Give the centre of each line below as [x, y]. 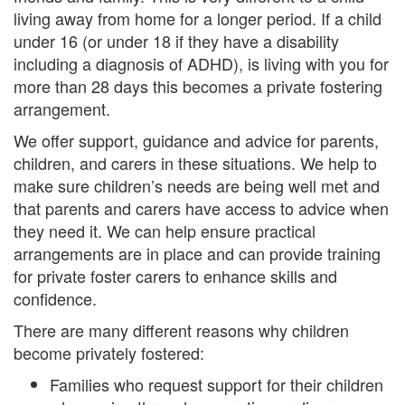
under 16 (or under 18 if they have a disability [176, 41]
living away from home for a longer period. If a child [198, 18]
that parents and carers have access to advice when [201, 208]
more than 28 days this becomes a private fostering [198, 86]
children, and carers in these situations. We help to [195, 163]
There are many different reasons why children [181, 330]
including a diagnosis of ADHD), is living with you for [201, 63]
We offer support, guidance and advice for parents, [196, 140]
